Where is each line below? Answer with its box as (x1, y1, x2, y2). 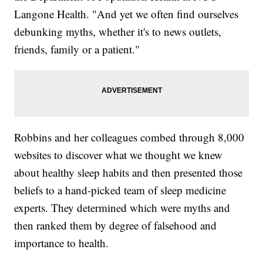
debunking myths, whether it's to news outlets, (14, 24, 222, 39)
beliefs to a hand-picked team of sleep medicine (14, 183, 227, 198)
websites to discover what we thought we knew (14, 147, 223, 163)
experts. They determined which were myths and (14, 200, 231, 215)
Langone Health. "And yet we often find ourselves (14, 6, 239, 22)
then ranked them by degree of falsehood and (14, 218, 217, 233)
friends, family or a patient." (14, 42, 140, 57)
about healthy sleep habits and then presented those (14, 165, 243, 180)
